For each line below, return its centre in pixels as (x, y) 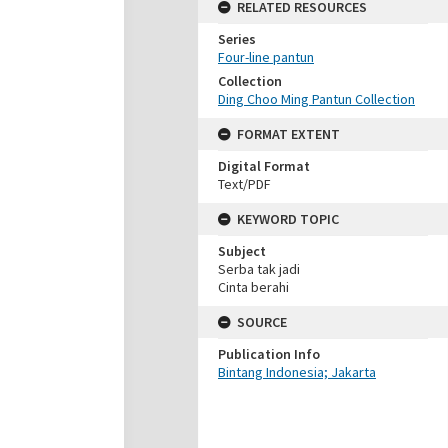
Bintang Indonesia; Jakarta (297, 372)
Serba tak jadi (259, 269)
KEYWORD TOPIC (288, 219)
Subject (242, 251)
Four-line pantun (266, 57)
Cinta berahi (253, 287)
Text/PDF (244, 184)
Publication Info (269, 354)
